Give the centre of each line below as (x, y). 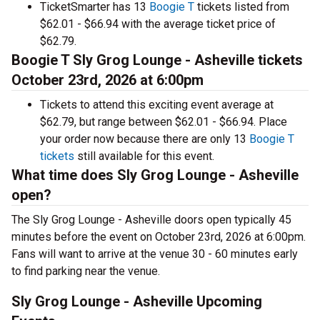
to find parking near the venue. (86, 271)
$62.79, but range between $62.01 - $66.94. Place (164, 122)
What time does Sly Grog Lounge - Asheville (155, 175)
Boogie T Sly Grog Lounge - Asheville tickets (157, 60)
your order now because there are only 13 (145, 139)
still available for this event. (144, 156)
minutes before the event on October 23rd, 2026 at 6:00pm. (159, 237)
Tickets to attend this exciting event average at (157, 105)
